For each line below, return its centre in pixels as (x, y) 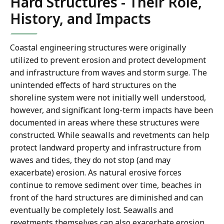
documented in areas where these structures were (105, 123)
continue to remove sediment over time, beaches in (106, 185)
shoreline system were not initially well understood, (108, 98)
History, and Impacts (80, 19)
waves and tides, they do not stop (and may (90, 160)
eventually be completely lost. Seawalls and (91, 210)
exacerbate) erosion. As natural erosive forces (96, 173)
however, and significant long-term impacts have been (111, 110)
